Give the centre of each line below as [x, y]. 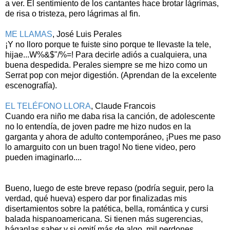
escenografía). [31, 86]
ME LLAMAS [29, 34]
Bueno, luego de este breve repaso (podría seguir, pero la [109, 188]
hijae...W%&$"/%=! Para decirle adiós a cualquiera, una [106, 55]
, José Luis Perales [87, 34]
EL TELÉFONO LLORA [48, 106]
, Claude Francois [123, 106]
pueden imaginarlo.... [43, 158]
